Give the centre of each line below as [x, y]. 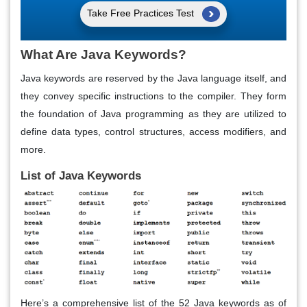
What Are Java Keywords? [103, 54]
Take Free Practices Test [142, 13]
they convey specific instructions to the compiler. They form [153, 96]
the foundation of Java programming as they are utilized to [153, 113]
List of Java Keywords [81, 175]
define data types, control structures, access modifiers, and [153, 131]
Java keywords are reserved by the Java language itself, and [153, 78]
